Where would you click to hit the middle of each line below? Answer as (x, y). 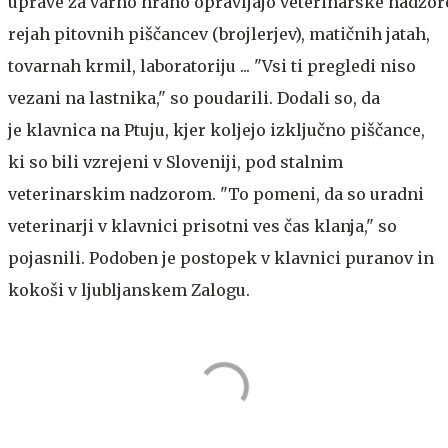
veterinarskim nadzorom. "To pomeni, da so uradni (216, 193)
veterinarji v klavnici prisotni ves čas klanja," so (202, 225)
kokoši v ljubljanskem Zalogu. (129, 289)
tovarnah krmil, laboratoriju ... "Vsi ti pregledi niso (212, 65)
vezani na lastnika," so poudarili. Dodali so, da (194, 97)
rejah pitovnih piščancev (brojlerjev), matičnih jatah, (219, 33)
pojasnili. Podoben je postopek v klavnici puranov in (221, 257)
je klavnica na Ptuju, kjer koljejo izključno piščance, (216, 129)
